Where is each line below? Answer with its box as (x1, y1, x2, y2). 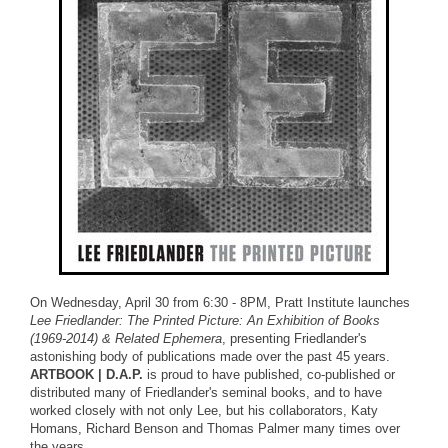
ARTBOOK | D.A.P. (30, 367, 143, 382)
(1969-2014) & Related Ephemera (30, 331, 222, 346)
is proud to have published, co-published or (143, 367, 395, 382)
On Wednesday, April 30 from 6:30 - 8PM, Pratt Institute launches (30, 295, 410, 310)
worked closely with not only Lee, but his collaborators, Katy (30, 403, 378, 418)
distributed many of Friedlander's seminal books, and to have (30, 385, 382, 400)
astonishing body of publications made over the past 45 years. (30, 349, 390, 364)
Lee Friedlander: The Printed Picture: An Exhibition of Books (30, 313, 380, 328)
